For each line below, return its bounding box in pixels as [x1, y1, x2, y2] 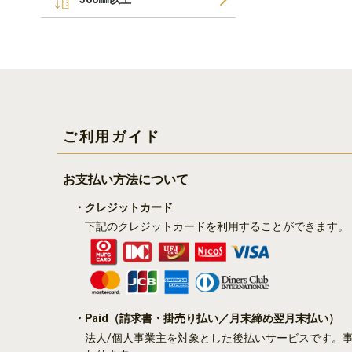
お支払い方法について [63, 171, 189, 187]
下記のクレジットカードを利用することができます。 [85, 220, 349, 233]
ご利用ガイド [63, 127, 161, 145]
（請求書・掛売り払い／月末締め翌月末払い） [108, 312, 339, 324]
